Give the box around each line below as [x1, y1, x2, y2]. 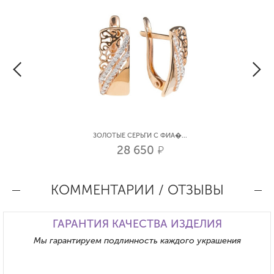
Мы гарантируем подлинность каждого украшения [33, 235, 241, 246]
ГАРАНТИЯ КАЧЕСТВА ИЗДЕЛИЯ [52, 217, 222, 231]
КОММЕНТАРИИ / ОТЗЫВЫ [50, 182, 224, 199]
